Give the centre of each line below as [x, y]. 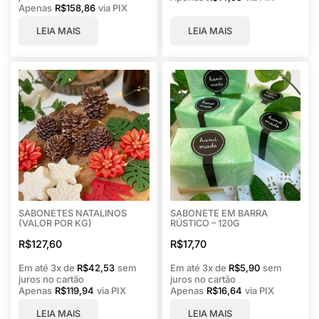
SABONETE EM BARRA [219, 214]
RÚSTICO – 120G [205, 224]
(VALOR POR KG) [55, 224]
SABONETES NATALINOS [73, 214]
